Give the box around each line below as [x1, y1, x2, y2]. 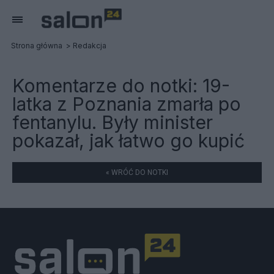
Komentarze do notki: [12, 75, 202, 97]
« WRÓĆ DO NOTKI [106, 168, 168, 177]
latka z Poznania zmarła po [12, 93, 241, 115]
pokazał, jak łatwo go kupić [12, 130, 245, 152]
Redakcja [73, 41, 106, 50]
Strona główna [11, 41, 62, 50]
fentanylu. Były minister [12, 111, 213, 133]
